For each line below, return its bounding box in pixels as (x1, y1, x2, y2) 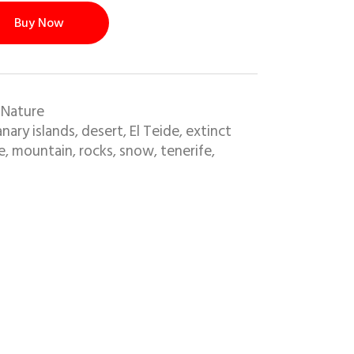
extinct (185, 119, 232, 144)
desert (81, 119, 123, 144)
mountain (11, 138, 73, 164)
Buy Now (13, 12, 64, 33)
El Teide (129, 119, 179, 144)
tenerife (160, 138, 212, 164)
